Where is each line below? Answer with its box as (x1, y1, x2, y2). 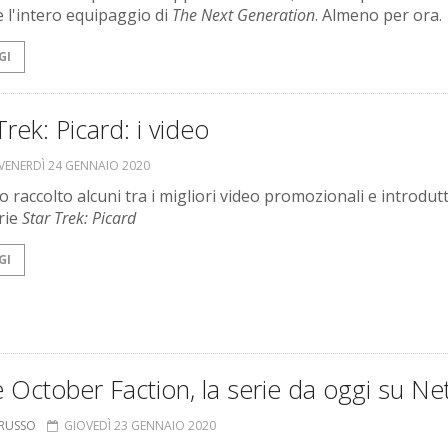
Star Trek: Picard (22, 207, 136, 230)
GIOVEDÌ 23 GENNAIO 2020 (64, 417, 216, 435)
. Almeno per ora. (315, 4, 442, 27)
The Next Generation (172, 4, 315, 27)
